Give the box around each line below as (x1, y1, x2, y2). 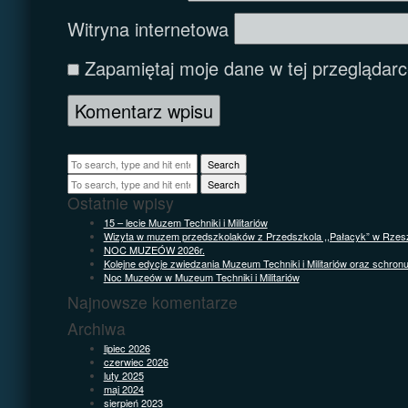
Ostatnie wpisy (66, 190, 174, 214)
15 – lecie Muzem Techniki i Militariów (103, 214, 268, 229)
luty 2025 (103, 367, 144, 382)
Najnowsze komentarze (66, 290, 238, 313)
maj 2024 (103, 381, 144, 396)
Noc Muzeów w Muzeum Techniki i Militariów (103, 269, 300, 284)
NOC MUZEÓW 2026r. (103, 241, 205, 257)
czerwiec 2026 (103, 353, 168, 369)
